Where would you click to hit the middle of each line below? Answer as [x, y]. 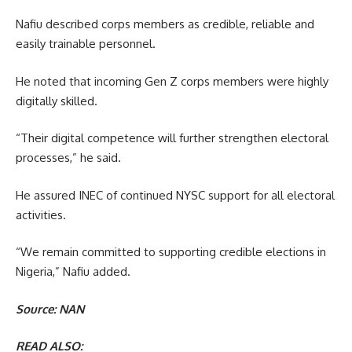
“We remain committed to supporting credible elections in [171, 252]
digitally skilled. [57, 101]
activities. [41, 214]
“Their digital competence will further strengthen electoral [172, 138]
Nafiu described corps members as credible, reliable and [165, 24]
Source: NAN [50, 309]
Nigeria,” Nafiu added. [73, 272]
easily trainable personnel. [86, 44]
